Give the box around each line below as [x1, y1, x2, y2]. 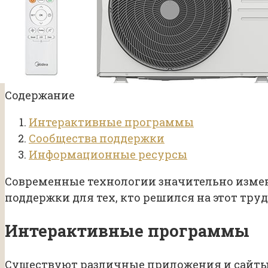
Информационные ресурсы [29, 147, 187, 162]
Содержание [5, 87, 75, 102]
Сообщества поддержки [29, 130, 165, 145]
